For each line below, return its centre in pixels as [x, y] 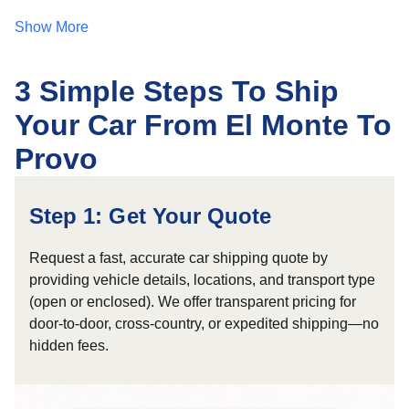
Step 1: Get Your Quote [151, 216]
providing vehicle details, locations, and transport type [202, 280]
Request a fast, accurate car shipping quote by [178, 258]
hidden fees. [69, 346]
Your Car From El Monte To [203, 125]
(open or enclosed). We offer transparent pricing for [193, 302]
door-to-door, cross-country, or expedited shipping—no [204, 324]
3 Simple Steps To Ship [177, 91]
